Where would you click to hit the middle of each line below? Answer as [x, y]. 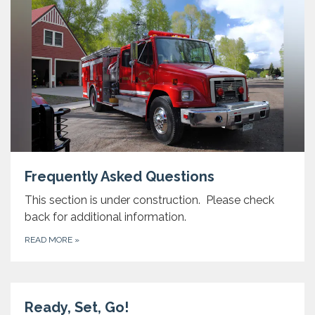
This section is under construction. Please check [149, 200]
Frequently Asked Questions [120, 177]
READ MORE [50, 240]
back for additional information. [105, 217]
